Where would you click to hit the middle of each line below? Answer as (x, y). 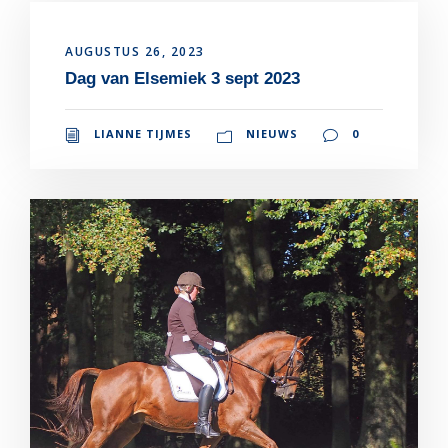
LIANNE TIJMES (143, 134)
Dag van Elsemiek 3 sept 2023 (182, 79)
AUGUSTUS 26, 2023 (135, 52)
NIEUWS (272, 134)
